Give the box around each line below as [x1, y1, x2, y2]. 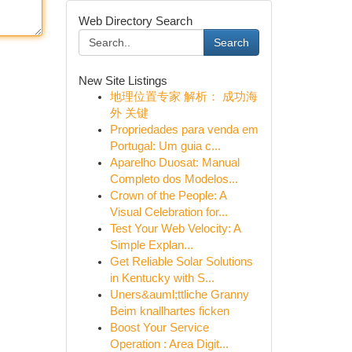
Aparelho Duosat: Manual [109, 156, 240, 169]
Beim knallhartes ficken [109, 305, 229, 317]
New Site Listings [78, 74, 167, 87]
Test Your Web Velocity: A [109, 222, 240, 235]
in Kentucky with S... [109, 272, 214, 284]
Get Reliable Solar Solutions [109, 255, 253, 268]
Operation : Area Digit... [109, 338, 229, 350]
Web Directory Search [78, 14, 192, 27]
